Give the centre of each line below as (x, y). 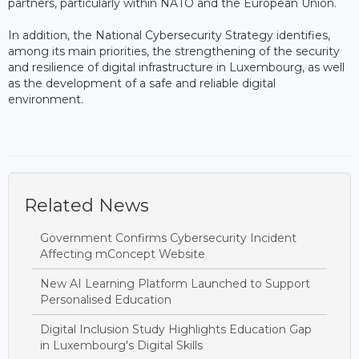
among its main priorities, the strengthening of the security (174, 51)
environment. (46, 99)
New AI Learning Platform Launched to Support (175, 283)
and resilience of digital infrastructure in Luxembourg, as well (176, 67)
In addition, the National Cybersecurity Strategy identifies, (169, 35)
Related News (87, 205)
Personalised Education (106, 299)
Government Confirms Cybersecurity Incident (168, 238)
